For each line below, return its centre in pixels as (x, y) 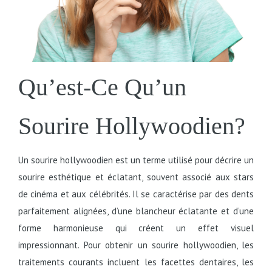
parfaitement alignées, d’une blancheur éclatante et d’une (136, 211)
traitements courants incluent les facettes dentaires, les (136, 262)
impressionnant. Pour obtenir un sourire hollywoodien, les (136, 245)
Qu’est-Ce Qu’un (102, 87)
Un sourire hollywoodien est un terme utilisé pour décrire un (136, 160)
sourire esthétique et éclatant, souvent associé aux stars (136, 177)
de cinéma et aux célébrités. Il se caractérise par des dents (136, 194)
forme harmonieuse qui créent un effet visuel (136, 228)
